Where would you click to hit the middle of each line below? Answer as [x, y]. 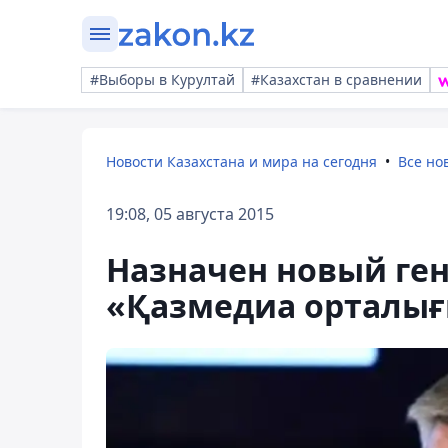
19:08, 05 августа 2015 [190, 214]
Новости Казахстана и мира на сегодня [241, 161]
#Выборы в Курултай [162, 79]
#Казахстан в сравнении [336, 79]
